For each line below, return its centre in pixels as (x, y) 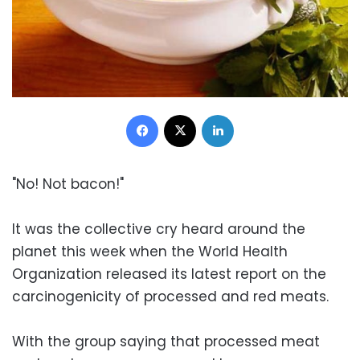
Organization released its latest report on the (169, 274)
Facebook (184, 113)
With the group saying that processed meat (166, 341)
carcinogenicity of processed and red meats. (170, 296)
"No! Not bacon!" (68, 184)
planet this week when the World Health (150, 251)
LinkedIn (254, 113)
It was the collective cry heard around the (159, 229)
